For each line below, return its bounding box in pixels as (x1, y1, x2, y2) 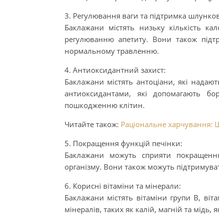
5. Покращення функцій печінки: (65, 138, 182, 148)
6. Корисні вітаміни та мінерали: (65, 181, 181, 191)
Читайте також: (65, 119, 121, 129)
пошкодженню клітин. (65, 100, 145, 110)
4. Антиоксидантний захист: (65, 65, 166, 75)
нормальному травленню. (65, 46, 159, 56)
